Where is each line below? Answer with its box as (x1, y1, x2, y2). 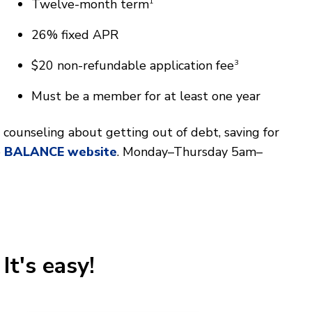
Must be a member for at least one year (31, 87, 261, 104)
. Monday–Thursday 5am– (117, 143, 263, 160)
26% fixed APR (31, 26, 119, 43)
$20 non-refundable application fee (31, 56, 235, 74)
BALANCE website (4, 143, 117, 160)
